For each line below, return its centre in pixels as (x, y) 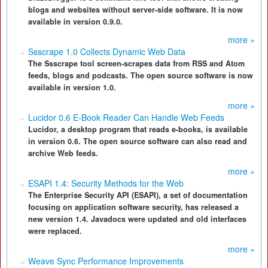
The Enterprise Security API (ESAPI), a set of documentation (138, 195)
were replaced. (55, 231)
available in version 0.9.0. (75, 22)
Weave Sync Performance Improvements (106, 261)
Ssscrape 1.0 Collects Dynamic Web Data (107, 51)
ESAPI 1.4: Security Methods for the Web (106, 183)
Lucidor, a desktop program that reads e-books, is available (138, 129)
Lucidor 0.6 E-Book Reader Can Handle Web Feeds (126, 117)
